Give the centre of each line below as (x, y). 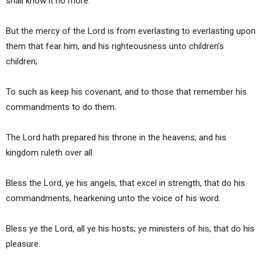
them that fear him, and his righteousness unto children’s (115, 46)
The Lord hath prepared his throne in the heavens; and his (116, 138)
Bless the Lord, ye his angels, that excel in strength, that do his (125, 183)
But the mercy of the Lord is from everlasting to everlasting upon (131, 31)
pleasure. (23, 244)
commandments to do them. (61, 107)
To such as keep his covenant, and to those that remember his (126, 92)
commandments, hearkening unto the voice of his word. (113, 199)
